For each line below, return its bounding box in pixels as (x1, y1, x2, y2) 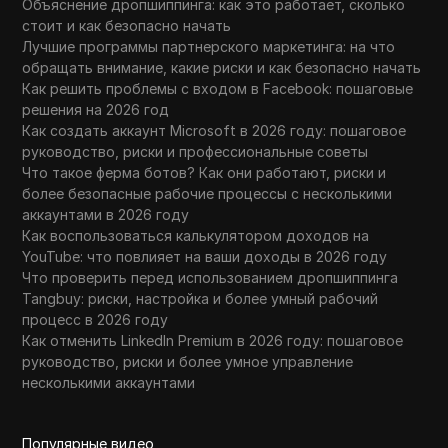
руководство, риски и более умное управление (22, 353, 354, 370)
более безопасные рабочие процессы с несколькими (22, 185, 393, 202)
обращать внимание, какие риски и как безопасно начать (22, 59, 422, 76)
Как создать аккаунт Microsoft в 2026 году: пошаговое (22, 122, 407, 139)
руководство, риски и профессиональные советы (22, 143, 369, 160)
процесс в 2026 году (22, 311, 169, 328)
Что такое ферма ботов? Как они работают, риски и (22, 164, 387, 181)
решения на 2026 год (22, 101, 170, 118)
